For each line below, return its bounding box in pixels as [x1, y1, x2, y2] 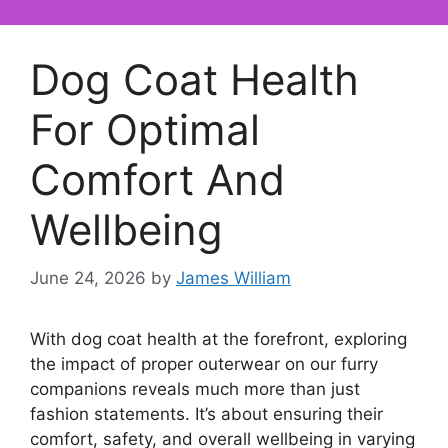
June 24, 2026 [30, 268, 146, 289]
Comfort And [30, 153, 285, 205]
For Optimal [30, 103, 260, 155]
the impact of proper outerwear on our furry [30, 354, 378, 375]
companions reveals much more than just [30, 379, 360, 400]
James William [176, 268, 291, 289]
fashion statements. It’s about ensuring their [30, 404, 383, 425]
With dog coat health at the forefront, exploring [30, 329, 407, 350]
